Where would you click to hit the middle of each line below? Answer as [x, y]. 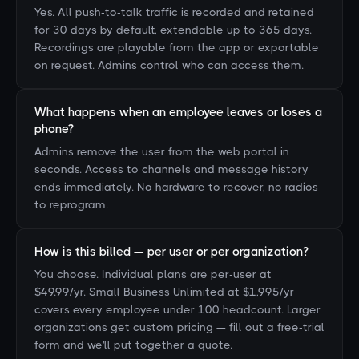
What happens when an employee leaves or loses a [178, 112]
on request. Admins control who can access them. [169, 65]
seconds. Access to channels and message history [171, 169]
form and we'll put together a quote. [133, 345]
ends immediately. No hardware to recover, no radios [176, 187]
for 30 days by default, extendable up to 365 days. [173, 30]
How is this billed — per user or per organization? [171, 252]
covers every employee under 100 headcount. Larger [177, 309]
